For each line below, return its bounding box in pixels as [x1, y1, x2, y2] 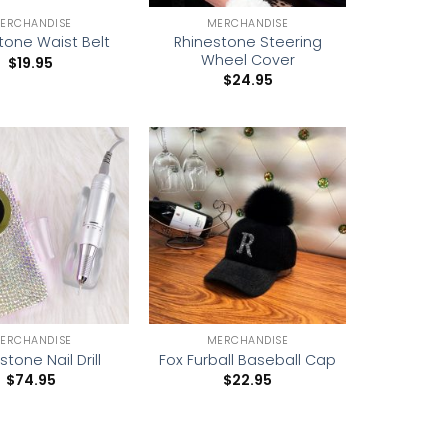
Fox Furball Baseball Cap [159, 349, 337, 370]
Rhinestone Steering [173, 31, 322, 52]
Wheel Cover [200, 49, 295, 70]
